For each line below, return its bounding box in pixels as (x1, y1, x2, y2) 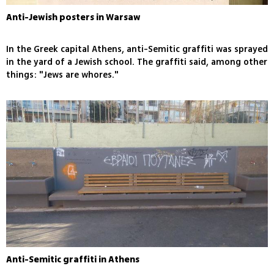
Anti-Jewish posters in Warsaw (6, 10, 141, 24)
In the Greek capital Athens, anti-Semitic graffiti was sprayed (6, 42, 268, 56)
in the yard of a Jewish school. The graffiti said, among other (6, 55, 267, 68)
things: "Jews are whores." (6, 68, 119, 81)
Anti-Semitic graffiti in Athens (6, 253, 139, 267)
